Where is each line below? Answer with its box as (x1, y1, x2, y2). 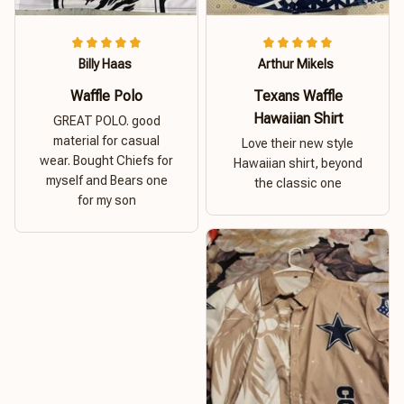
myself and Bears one (45, 172, 168, 188)
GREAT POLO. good (52, 113, 161, 128)
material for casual (53, 133, 160, 148)
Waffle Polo (70, 87, 142, 105)
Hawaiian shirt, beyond (233, 156, 363, 171)
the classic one (253, 176, 342, 191)
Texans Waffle (252, 87, 343, 106)
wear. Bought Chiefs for (40, 152, 173, 168)
